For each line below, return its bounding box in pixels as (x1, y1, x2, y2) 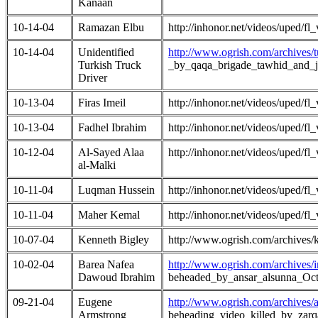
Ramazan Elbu (78, 21, 144, 33)
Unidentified (78, 45, 134, 58)
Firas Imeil (78, 96, 126, 109)
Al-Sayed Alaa (78, 146, 144, 158)
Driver (78, 71, 107, 84)
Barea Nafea (78, 258, 134, 270)
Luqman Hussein (78, 183, 155, 196)
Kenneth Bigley (78, 233, 149, 246)
